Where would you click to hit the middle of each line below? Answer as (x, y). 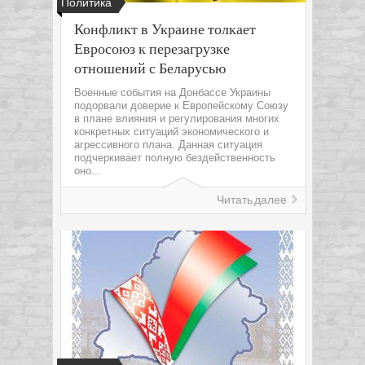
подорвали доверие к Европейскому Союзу (181, 106)
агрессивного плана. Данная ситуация (168, 145)
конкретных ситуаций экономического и (172, 132)
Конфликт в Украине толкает (165, 29)
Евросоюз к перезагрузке (152, 48)
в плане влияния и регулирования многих (177, 119)
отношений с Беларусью (150, 68)
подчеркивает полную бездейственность (175, 158)
